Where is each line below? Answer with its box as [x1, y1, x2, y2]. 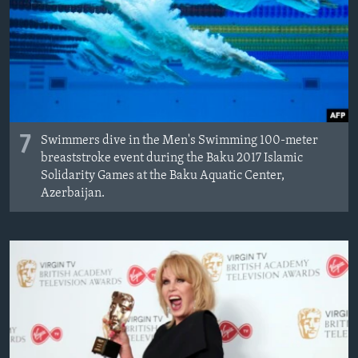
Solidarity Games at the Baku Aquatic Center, [41, 169, 284, 183]
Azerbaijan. [41, 187, 105, 201]
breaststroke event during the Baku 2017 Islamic [41, 152, 303, 165]
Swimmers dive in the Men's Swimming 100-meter [41, 134, 318, 148]
